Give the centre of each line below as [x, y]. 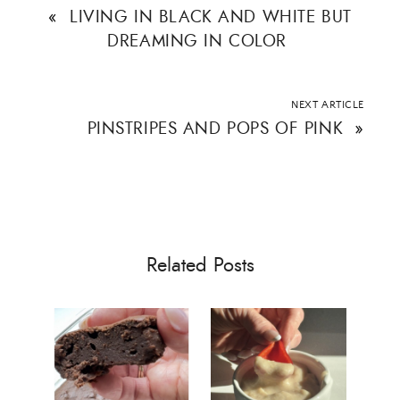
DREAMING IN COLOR [197, 40]
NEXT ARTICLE [328, 104]
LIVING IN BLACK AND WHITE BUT [211, 16]
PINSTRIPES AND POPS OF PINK [215, 128]
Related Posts [200, 266]
